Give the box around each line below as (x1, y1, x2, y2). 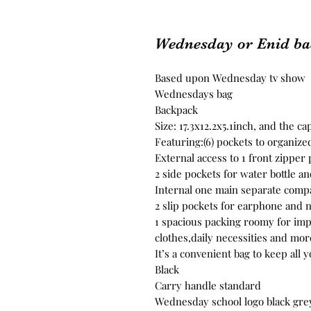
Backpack (155, 102, 198, 117)
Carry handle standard (155, 278, 261, 292)
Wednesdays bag (155, 86, 233, 101)
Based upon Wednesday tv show (155, 70, 305, 85)
